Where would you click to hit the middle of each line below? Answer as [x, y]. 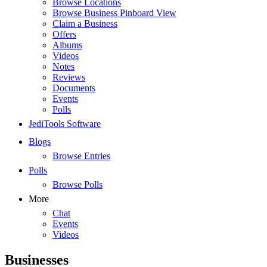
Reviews [69, 77]
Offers [64, 34]
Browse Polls [77, 184]
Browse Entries [81, 156]
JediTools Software [65, 124]
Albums [67, 45]
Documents [74, 88]
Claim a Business [85, 24]
